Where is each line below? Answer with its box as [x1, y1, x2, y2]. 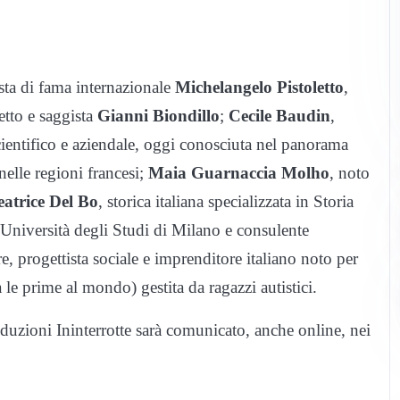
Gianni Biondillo [93, 105, 220, 125]
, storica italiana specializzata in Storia [98, 191, 354, 211]
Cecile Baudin [229, 105, 330, 125]
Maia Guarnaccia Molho [148, 162, 329, 182]
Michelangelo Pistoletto [175, 77, 344, 96]
